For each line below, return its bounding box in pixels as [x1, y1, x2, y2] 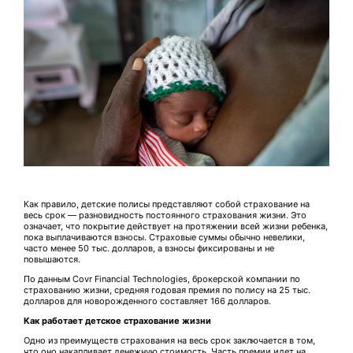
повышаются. [24, 254, 80, 266]
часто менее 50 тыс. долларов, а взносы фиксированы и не [24, 243, 274, 255]
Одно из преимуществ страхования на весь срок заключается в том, [24, 335, 315, 347]
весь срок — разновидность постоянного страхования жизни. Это [24, 210, 307, 221]
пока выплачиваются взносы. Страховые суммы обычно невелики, [24, 232, 305, 243]
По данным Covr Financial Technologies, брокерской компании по [24, 273, 300, 285]
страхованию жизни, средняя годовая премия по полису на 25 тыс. [24, 284, 310, 296]
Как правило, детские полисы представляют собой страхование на [24, 199, 310, 210]
